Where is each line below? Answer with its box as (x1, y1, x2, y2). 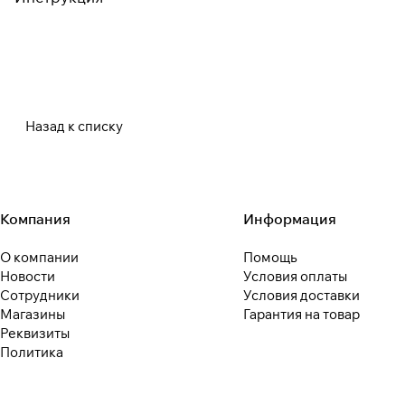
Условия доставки (242, 287, 360, 305)
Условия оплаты (242, 268, 347, 286)
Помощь (242, 249, 297, 267)
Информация (242, 210, 336, 229)
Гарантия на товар (242, 306, 360, 324)
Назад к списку (25, 118, 123, 136)
